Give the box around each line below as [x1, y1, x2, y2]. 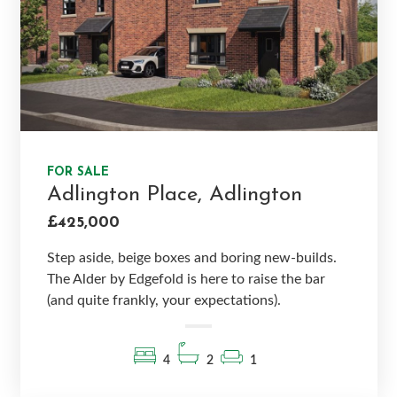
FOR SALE [46, 165, 109, 179]
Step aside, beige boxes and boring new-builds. [46, 250, 337, 265]
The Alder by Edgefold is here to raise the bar [46, 271, 325, 286]
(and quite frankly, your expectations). [46, 292, 281, 307]
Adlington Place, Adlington [46, 183, 302, 206]
